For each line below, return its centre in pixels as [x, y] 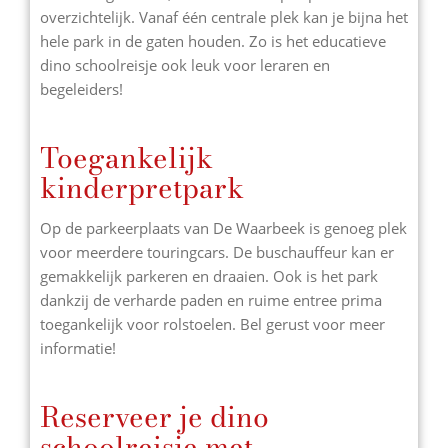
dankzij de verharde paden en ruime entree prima [211, 299]
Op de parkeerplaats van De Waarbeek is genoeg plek [223, 227]
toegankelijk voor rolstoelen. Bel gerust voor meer [212, 323]
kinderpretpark [142, 187]
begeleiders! [81, 89]
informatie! [78, 347]
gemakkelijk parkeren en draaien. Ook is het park [209, 275]
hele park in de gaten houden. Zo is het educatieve [213, 41]
